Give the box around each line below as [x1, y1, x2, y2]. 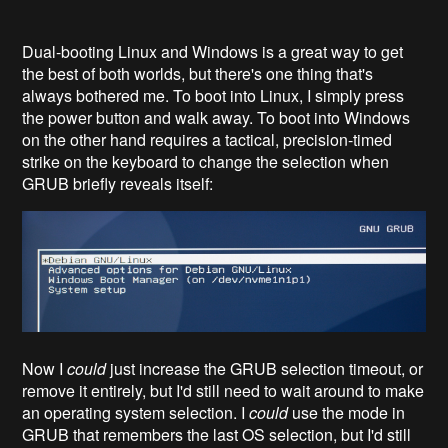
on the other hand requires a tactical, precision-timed [22, 127, 393, 151]
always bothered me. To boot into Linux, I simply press [22, 83, 405, 107]
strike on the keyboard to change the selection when [22, 149, 390, 173]
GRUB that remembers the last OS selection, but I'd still [22, 422, 412, 446]
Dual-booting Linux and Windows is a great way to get [22, 39, 404, 63]
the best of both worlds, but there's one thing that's [22, 61, 374, 85]
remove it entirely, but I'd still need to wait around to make [22, 378, 425, 402]
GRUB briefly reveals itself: [22, 171, 214, 195]
